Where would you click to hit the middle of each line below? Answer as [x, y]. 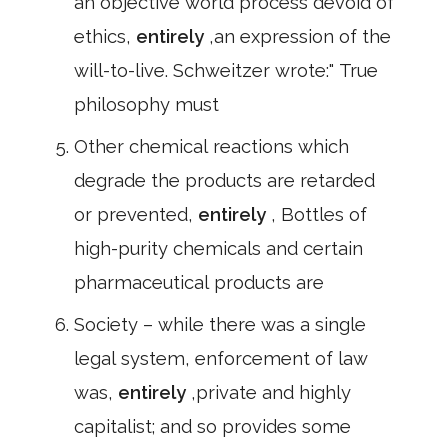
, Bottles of [319, 214]
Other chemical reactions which [211, 146]
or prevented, [136, 214]
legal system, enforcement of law [221, 358]
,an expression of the [300, 36]
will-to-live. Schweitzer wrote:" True [226, 70]
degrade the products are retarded [224, 180]
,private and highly [271, 392]
